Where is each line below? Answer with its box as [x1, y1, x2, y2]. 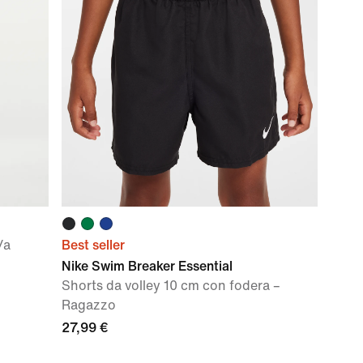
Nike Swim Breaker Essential [62, 259, 233, 273]
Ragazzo [62, 298, 116, 312]
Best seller [62, 238, 125, 252]
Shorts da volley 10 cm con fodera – [62, 279, 280, 293]
